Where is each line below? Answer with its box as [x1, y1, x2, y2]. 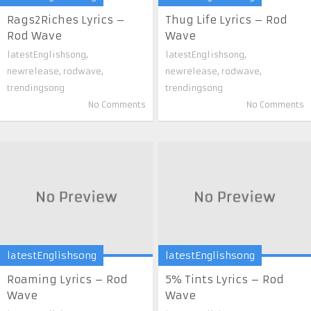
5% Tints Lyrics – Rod [165, 273, 285, 287]
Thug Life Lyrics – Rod [165, 13, 288, 27]
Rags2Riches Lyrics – [7, 13, 125, 27]
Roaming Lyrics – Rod [7, 273, 128, 287]
